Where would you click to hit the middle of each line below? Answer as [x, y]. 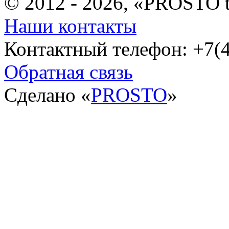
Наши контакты [70, 26]
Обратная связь [68, 72]
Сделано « [48, 95]
